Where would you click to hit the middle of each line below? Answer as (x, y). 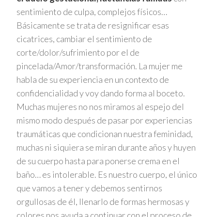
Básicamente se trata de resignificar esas (93, 25)
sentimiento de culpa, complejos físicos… (92, 11)
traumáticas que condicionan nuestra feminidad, (104, 133)
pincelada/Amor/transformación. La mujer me (99, 66)
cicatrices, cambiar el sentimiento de (84, 39)
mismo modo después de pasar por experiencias (104, 120)
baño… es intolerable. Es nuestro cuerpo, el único (107, 174)
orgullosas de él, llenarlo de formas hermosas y (103, 201)
